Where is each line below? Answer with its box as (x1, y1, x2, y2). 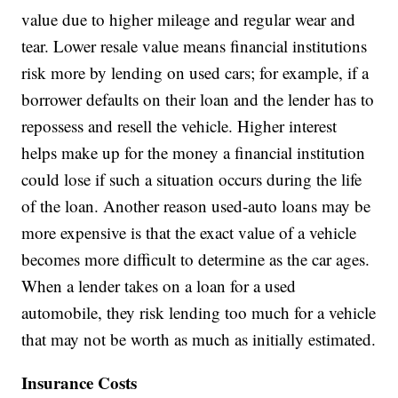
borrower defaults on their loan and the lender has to (21, 88, 375, 111)
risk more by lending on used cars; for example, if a (21, 61, 370, 84)
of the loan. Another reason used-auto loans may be (21, 195, 371, 218)
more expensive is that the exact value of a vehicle (21, 221, 357, 244)
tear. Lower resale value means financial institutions (21, 35, 368, 58)
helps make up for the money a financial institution (21, 141, 366, 164)
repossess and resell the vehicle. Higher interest (21, 115, 338, 138)
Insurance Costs (21, 370, 138, 395)
